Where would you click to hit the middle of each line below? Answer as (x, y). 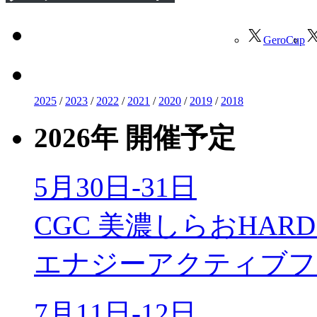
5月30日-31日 (115, 187)
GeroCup (284, 40)
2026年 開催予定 (135, 137)
